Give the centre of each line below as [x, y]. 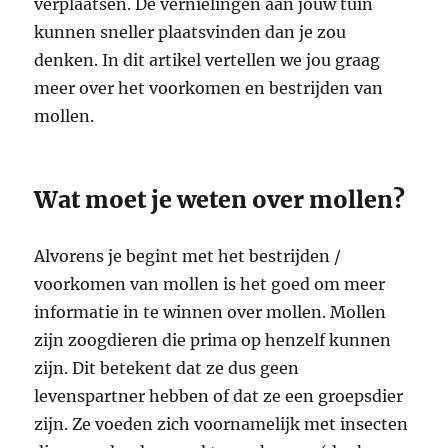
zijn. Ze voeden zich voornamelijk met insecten [221, 424]
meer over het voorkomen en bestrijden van [209, 88]
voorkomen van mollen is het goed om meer [210, 284]
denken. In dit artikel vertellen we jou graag [207, 60]
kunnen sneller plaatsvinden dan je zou [190, 32]
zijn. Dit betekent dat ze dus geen [167, 368]
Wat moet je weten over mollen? [220, 200]
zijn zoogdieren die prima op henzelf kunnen [213, 340]
